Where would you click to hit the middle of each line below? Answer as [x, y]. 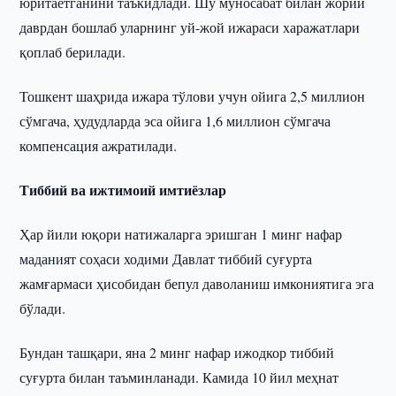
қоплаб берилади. [73, 52]
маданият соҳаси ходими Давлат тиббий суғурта [166, 259]
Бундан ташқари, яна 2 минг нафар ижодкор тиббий [177, 352]
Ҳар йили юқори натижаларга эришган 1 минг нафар [181, 234]
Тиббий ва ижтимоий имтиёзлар [123, 190]
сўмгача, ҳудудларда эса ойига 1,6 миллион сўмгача [175, 121]
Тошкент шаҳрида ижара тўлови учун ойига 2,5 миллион [193, 96]
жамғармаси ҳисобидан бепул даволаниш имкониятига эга [197, 283]
